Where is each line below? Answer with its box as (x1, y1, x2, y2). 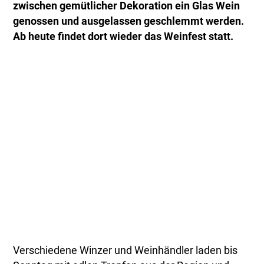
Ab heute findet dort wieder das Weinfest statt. (13, 31, 234, 43)
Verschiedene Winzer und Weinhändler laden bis (13, 245, 238, 257)
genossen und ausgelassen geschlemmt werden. (13, 15, 245, 28)
